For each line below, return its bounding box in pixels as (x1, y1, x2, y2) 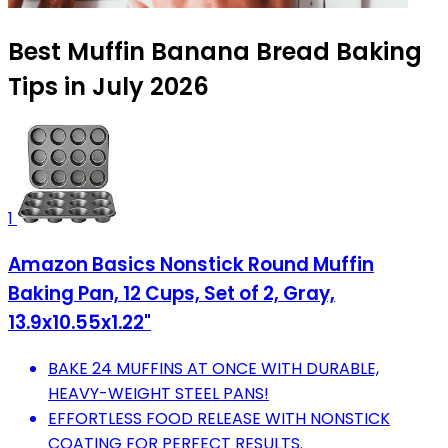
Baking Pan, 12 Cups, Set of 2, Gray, (8, 280, 335, 308)
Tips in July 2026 (8, 70, 209, 104)
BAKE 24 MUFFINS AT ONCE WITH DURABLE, (48, 356, 379, 380)
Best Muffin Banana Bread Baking (8, 35, 422, 69)
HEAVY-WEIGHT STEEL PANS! (48, 381, 269, 405)
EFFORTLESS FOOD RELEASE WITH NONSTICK (48, 406, 390, 430)
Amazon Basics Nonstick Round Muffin (8, 251, 374, 279)
